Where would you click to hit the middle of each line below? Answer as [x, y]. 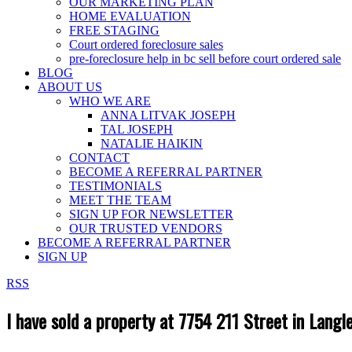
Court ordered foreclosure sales [146, 44]
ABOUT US [70, 87]
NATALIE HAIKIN [152, 143]
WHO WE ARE [110, 101]
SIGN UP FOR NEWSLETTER [151, 214]
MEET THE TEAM [120, 200]
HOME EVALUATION [130, 16]
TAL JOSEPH [137, 129]
